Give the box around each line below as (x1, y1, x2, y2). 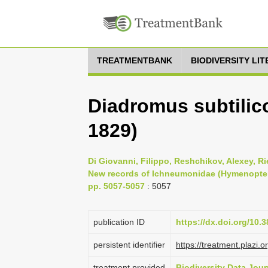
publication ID (93, 217, 145, 227)
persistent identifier (93, 240, 165, 249)
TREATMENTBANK (97, 56, 172, 65)
